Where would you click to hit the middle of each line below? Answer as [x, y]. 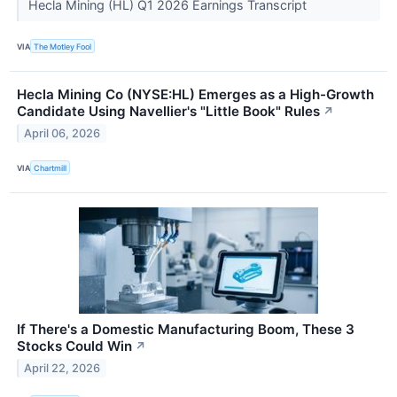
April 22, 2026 [62, 369]
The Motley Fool [63, 46]
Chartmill [51, 167]
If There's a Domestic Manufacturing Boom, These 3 [186, 330]
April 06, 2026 [62, 133]
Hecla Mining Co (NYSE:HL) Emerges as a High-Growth [195, 95]
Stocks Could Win [74, 346]
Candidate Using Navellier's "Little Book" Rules [168, 112]
